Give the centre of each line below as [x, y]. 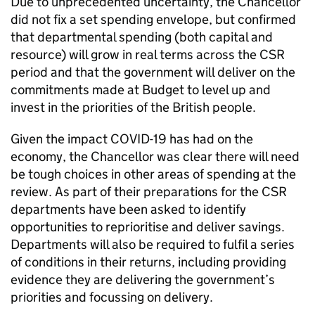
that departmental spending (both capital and [142, 37]
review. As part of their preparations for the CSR [149, 192]
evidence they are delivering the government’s [143, 279]
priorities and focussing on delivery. [112, 297]
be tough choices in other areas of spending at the [153, 174]
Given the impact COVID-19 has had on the [132, 139]
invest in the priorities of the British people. [133, 107]
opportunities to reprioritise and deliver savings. [148, 227]
